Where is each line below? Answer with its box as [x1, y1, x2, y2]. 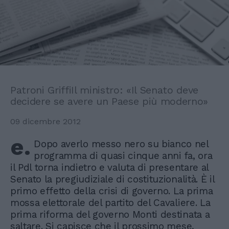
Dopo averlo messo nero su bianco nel [34, 138, 209, 150]
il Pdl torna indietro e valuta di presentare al [10, 162, 209, 174]
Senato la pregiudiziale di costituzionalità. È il [10, 173, 215, 186]
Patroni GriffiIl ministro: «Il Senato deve [10, 84, 199, 97]
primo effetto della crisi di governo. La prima [10, 185, 213, 197]
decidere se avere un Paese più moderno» [10, 95, 209, 108]
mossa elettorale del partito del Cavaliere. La [10, 197, 211, 209]
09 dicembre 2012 [10, 117, 81, 127]
